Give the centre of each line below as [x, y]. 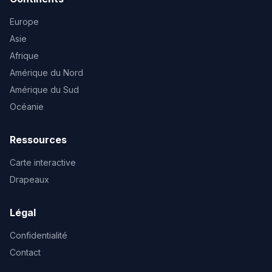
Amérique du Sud [44, 90]
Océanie [27, 107]
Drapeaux [29, 179]
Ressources [38, 140]
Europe [24, 22]
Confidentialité [39, 235]
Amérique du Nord [46, 73]
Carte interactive [43, 162]
